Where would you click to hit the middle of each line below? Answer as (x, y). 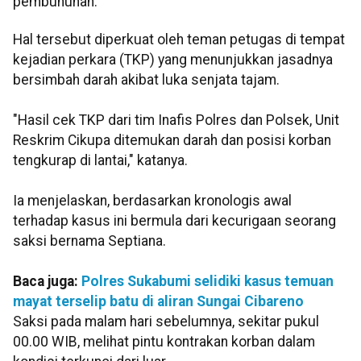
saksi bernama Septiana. (89, 241)
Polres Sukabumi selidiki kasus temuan (207, 282)
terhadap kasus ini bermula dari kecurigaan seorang (174, 221)
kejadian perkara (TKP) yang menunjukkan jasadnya (173, 60)
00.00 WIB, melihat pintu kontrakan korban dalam (164, 342)
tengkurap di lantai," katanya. (100, 161)
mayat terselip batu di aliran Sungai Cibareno (158, 302)
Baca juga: (47, 282)
